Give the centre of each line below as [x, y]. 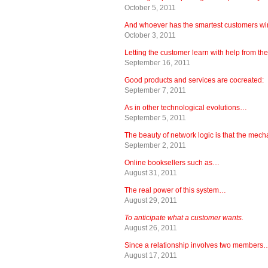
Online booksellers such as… [172, 162]
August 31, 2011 [151, 173]
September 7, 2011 [155, 90]
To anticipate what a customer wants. [184, 217]
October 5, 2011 [150, 7]
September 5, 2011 [155, 118]
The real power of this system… [175, 190]
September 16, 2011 [157, 63]
